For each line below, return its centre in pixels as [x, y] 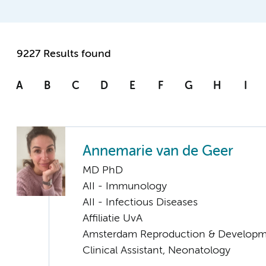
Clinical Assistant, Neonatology [156, 251]
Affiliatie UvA [113, 219]
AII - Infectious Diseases [140, 203]
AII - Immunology [125, 187]
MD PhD [103, 171]
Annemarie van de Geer [158, 152]
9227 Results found [64, 54]
